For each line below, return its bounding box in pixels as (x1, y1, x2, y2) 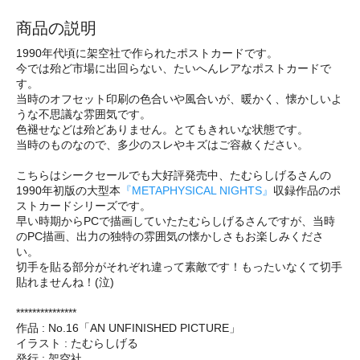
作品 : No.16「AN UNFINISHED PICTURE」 (16, 321, 240, 334)
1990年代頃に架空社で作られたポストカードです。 (16, 46, 278, 59)
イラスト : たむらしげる (16, 336, 138, 350)
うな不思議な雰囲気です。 (16, 107, 151, 121)
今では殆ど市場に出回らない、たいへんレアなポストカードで (16, 61, 331, 75)
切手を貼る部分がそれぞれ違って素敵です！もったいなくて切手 (16, 260, 342, 273)
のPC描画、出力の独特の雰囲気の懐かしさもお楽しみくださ (16, 229, 324, 243)
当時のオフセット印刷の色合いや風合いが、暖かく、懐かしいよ (16, 92, 342, 105)
